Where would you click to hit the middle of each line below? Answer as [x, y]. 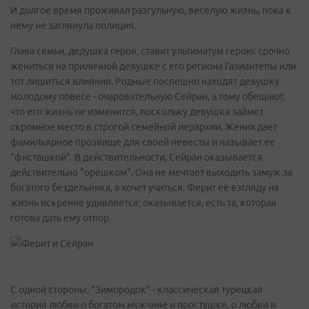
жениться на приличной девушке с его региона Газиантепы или [153, 66]
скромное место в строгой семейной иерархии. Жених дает [144, 127]
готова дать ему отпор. [61, 218]
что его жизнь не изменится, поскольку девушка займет [137, 112]
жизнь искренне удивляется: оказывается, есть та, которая [143, 203]
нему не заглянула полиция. [73, 26]
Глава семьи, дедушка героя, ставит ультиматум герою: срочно [150, 51]
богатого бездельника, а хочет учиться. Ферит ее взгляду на [144, 188]
